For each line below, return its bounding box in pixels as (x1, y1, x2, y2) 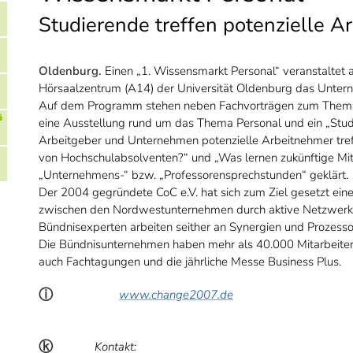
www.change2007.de (119, 286, 233, 303)
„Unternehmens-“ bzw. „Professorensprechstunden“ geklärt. (39, 166, 348, 183)
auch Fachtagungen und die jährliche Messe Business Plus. (39, 253, 341, 269)
